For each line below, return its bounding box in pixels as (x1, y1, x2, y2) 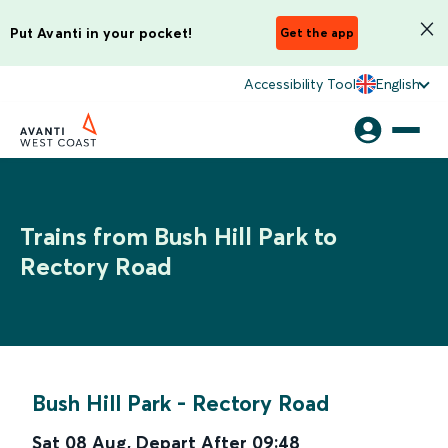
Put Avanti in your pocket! (10, 23, 193, 42)
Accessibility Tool (244, 75, 356, 93)
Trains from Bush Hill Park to (20, 222, 337, 251)
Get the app (280, 25, 354, 40)
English (375, 75, 420, 93)
